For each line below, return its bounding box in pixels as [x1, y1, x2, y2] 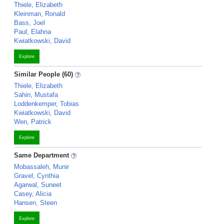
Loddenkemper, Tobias [14, 100, 79, 107]
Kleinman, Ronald [14, 10, 65, 17]
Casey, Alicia [14, 190, 51, 197]
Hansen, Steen [14, 199, 57, 206]
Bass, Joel [14, 19, 45, 26]
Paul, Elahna [14, 28, 51, 35]
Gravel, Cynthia [14, 172, 59, 179]
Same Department [14, 151, 71, 159]
